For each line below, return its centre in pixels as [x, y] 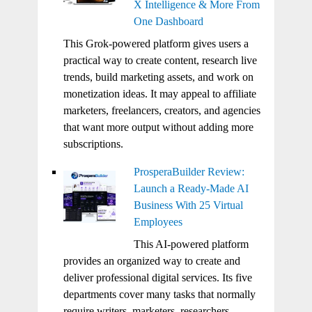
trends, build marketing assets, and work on [158, 77]
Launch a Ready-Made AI [191, 188]
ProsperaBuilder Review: [189, 171]
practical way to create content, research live [160, 60]
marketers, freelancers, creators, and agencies [162, 110]
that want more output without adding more [158, 127]
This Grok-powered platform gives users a [156, 43]
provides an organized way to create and [151, 260]
